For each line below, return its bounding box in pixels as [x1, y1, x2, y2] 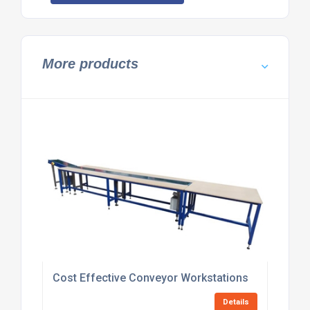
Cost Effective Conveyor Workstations [52, 271, 248, 284]
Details [223, 297, 250, 307]
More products [42, 55, 138, 71]
